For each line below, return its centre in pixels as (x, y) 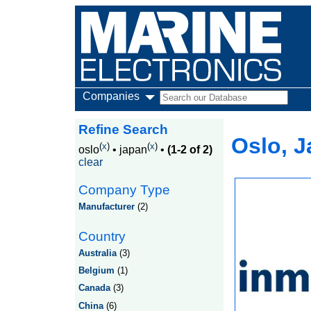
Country (102, 236)
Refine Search (123, 129)
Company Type (124, 190)
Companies (111, 96)
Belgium (96, 271)
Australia (97, 253)
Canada (94, 288)
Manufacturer (106, 207)
